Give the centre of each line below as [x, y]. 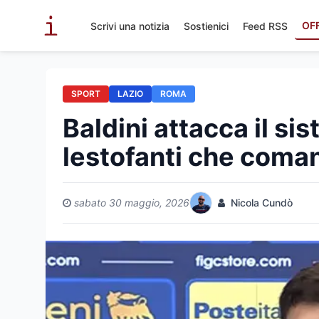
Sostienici [206, 26]
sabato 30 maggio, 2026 [132, 203]
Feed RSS [265, 26]
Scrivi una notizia [130, 26]
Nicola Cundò [260, 203]
